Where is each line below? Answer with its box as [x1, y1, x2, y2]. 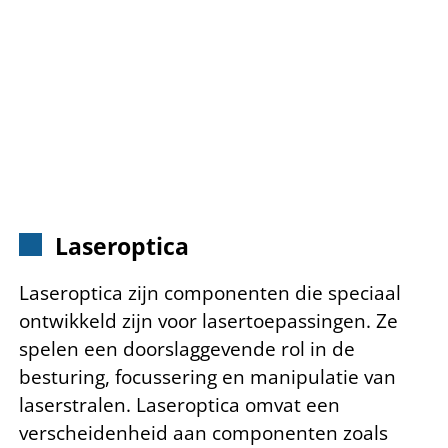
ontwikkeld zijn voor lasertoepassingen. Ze [19, 307, 398, 334]
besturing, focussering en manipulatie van [19, 363, 396, 390]
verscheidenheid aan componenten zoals [19, 419, 388, 446]
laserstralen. [19, 391, 136, 418]
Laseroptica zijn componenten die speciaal [19, 279, 401, 306]
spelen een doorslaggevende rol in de [19, 335, 355, 362]
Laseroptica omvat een [136, 391, 340, 418]
